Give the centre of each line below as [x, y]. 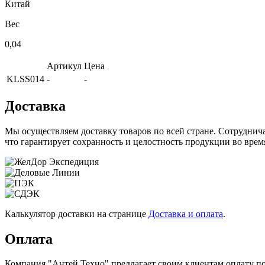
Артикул [64, 66]
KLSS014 [25, 79]
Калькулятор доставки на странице [77, 214]
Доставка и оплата [186, 214]
